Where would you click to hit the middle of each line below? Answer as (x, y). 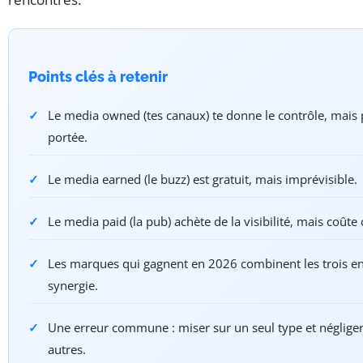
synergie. (73, 285)
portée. (68, 137)
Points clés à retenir (98, 76)
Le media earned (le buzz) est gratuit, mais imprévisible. (203, 179)
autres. (67, 349)
